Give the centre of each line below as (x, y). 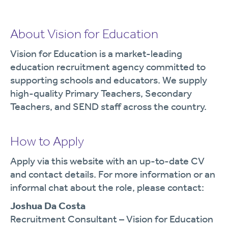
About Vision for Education (84, 34)
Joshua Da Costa (48, 206)
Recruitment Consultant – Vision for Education (112, 219)
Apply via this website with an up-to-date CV (107, 161)
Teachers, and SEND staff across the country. (108, 106)
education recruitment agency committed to (108, 67)
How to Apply (47, 141)
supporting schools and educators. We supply (109, 80)
